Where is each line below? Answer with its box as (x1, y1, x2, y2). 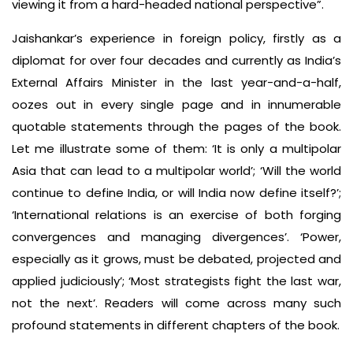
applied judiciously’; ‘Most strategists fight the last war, (12, 272, 341, 289)
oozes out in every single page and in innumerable (12, 95, 341, 113)
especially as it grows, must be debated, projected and (12, 250, 341, 267)
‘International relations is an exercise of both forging (12, 206, 341, 223)
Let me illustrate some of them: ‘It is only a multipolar (12, 139, 341, 157)
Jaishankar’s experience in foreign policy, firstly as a (12, 29, 341, 46)
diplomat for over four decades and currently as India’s (12, 51, 341, 69)
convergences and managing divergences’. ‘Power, (12, 228, 341, 245)
